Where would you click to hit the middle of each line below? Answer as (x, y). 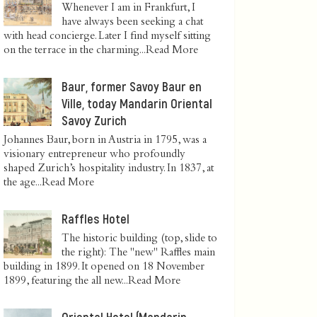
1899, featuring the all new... (66, 281)
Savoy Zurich (94, 120)
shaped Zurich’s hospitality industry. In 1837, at (109, 169)
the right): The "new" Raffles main (138, 253)
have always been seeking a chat (132, 22)
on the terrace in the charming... (75, 51)
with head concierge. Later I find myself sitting (107, 36)
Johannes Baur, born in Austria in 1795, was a (105, 140)
